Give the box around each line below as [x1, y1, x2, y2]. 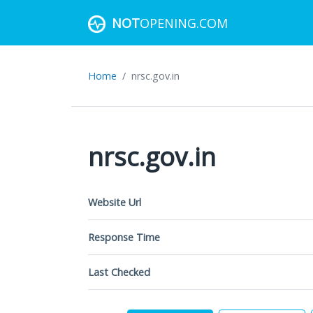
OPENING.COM [140, 14, 228, 31]
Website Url [88, 196, 141, 209]
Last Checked [88, 265, 150, 279]
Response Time [88, 231, 160, 244]
